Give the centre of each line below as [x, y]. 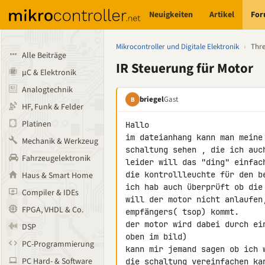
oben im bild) [156, 237]
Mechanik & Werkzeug [60, 141]
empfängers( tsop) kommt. [182, 212]
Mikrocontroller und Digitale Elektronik [177, 47]
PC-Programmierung [58, 244]
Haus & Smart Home [57, 176]
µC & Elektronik [49, 73]
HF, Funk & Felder [53, 107]
